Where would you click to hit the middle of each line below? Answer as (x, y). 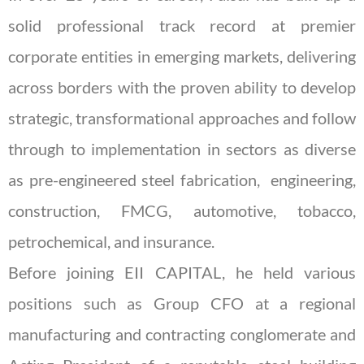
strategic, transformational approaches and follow (182, 118)
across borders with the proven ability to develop (182, 87)
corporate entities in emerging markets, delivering (182, 56)
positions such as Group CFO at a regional (182, 303)
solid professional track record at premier (182, 26)
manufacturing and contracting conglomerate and (182, 334)
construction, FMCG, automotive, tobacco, (182, 211)
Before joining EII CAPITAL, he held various (182, 273)
